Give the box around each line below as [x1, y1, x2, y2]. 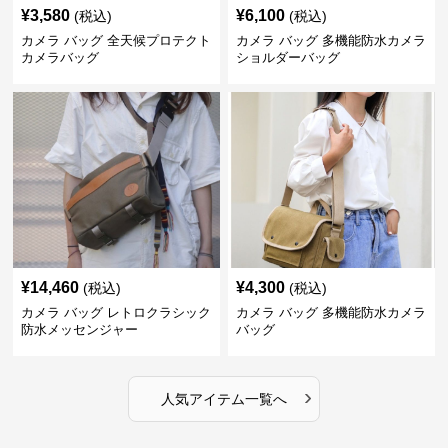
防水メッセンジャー [21, 322, 139, 337]
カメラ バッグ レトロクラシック [21, 305, 212, 320]
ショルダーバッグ [235, 50, 340, 65]
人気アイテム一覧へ [160, 391, 287, 407]
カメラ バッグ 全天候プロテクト [21, 33, 212, 48]
